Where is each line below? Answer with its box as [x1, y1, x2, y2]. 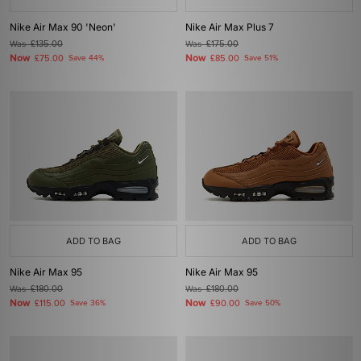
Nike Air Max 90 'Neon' [10, 21, 116, 33]
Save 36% [70, 298, 106, 308]
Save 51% [244, 53, 278, 63]
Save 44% [68, 53, 104, 63]
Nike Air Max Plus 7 [185, 21, 274, 33]
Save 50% [245, 298, 280, 308]
